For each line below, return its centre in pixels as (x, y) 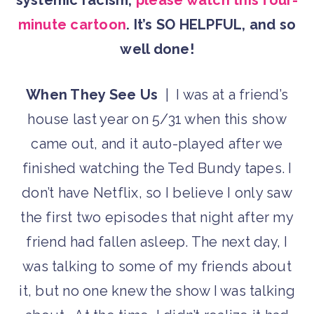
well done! (157, 49)
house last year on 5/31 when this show (157, 120)
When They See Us (92, 95)
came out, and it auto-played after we (157, 144)
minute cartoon (72, 25)
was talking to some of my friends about (157, 267)
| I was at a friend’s (223, 95)
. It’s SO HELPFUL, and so (211, 25)
